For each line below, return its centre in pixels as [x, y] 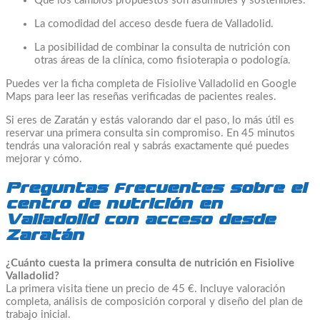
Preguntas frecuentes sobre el [156, 187]
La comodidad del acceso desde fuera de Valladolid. [154, 24]
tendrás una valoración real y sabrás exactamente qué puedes [147, 146]
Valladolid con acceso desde [140, 219]
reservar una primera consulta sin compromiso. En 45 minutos [150, 133]
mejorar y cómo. [44, 159]
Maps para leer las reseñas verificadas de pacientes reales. [141, 96]
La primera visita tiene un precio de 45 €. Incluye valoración [145, 289]
